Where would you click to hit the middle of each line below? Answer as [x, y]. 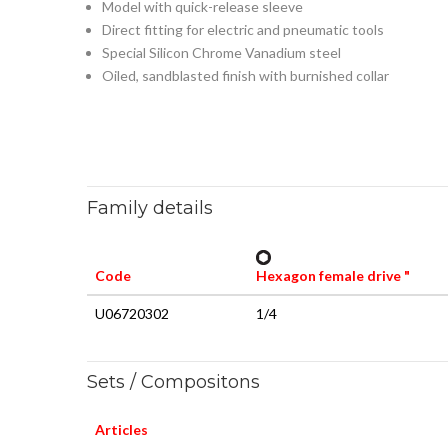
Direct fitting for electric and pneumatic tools [243, 29]
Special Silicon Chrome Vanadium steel [221, 52]
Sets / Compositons [173, 382]
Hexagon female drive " [333, 275]
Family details [150, 208]
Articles [121, 429]
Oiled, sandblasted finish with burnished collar [245, 75]
